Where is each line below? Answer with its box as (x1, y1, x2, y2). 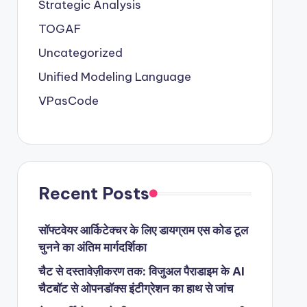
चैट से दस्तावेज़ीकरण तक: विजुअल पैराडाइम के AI (38, 264, 245, 279)
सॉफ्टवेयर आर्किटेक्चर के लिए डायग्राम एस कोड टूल (38, 223, 248, 238)
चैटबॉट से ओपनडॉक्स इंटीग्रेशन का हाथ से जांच (38, 281, 234, 296)
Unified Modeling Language (38, 69, 191, 84)
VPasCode (38, 93, 99, 108)
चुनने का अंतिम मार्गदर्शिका (38, 240, 147, 255)
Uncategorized (38, 45, 123, 60)
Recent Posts (38, 183, 149, 204)
